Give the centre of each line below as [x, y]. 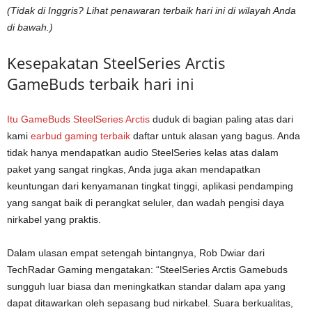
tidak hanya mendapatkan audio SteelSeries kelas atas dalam [143, 152]
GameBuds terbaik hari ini [101, 83]
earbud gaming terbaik [80, 135]
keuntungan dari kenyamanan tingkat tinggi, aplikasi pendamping [150, 186]
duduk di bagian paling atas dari [221, 119]
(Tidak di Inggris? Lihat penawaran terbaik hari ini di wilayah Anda [151, 10]
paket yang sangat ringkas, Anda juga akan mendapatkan [134, 169]
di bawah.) [30, 27]
